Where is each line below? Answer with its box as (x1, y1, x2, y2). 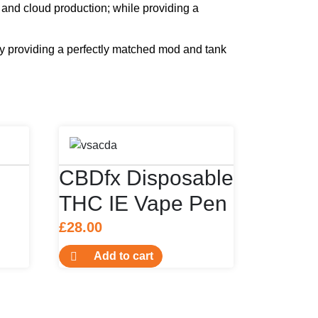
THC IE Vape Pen (59, 191, 228, 215)
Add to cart (94, 249, 154, 262)
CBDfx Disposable (59, 165, 234, 190)
